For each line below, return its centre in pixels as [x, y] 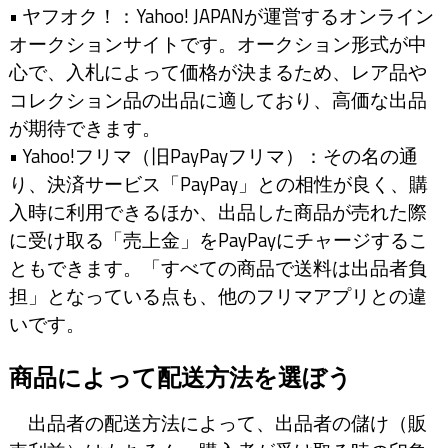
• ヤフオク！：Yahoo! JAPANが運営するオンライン [221, 16]
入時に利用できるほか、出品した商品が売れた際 [217, 212]
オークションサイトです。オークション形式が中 [217, 44]
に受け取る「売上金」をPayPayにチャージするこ [218, 240]
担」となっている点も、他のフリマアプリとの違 [217, 296]
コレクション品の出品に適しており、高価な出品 [217, 100]
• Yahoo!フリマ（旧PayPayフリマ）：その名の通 [213, 156]
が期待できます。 [84, 128]
